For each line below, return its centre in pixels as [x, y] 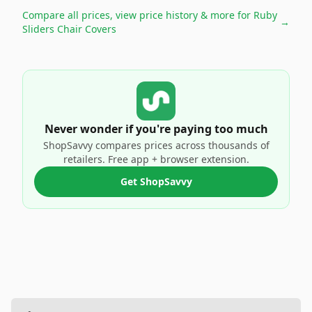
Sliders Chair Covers [69, 29]
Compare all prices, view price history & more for [138, 15]
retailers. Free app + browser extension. [156, 159]
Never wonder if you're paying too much [156, 129]
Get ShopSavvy [156, 181]
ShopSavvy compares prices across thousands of [156, 145]
